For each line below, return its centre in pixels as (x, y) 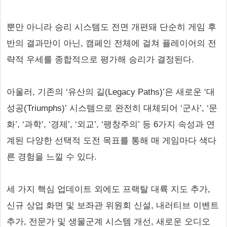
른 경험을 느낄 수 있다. (52, 157)
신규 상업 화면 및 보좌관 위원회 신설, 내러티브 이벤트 (113, 205)
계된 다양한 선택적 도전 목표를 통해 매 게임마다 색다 (111, 141)
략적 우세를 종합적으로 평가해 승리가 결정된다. (100, 60)
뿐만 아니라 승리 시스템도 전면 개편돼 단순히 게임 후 (111, 27)
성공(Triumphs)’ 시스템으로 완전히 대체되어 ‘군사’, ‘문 (112, 108)
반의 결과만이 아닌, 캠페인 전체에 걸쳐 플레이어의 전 (111, 43)
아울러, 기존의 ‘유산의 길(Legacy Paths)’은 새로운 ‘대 (111, 92)
